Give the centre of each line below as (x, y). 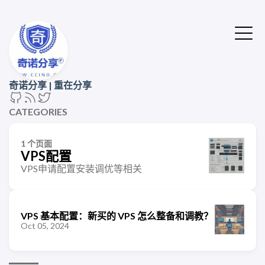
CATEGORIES (38, 112)
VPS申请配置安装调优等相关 (81, 168)
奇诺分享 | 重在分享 (50, 85)
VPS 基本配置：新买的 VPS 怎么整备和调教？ (117, 215)
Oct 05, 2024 (45, 225)
